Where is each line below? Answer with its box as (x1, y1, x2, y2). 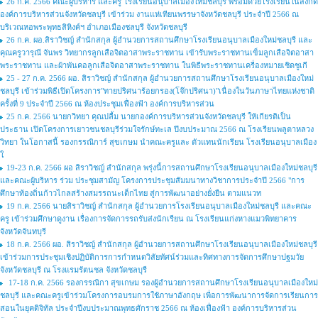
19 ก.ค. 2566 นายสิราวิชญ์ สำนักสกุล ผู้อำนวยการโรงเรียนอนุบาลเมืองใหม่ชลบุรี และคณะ (6, 202, 312, 210)
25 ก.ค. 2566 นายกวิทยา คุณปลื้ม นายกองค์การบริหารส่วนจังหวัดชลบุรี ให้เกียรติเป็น (6, 112, 291, 121)
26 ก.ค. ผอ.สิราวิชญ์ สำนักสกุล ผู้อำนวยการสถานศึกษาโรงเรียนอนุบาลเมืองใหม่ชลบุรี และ (6, 35, 312, 44)
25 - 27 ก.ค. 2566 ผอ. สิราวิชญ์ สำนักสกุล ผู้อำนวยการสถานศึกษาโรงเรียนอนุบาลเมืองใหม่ (6, 74, 314, 82)
